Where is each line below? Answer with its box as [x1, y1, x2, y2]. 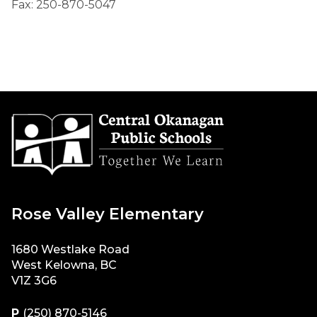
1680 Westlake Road [11, 242, 129, 256]
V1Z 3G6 [11, 273, 57, 287]
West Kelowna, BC [11, 258, 117, 272]
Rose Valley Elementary [11, 204, 204, 224]
